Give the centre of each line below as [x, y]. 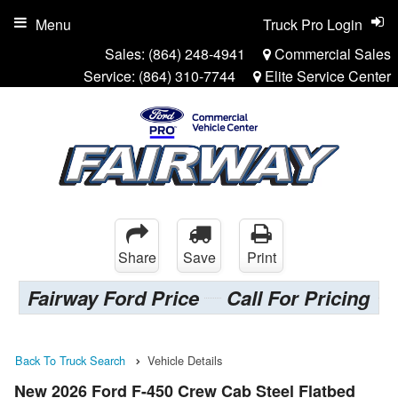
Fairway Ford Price [113, 297]
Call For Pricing [298, 297]
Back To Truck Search [70, 360]
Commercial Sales [331, 54]
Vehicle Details [185, 360]
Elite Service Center [326, 76]
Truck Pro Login [313, 24]
